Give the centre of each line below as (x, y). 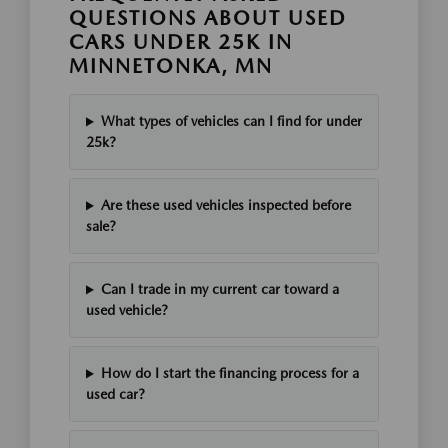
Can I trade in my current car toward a (219, 289)
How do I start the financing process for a (229, 373)
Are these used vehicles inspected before (225, 205)
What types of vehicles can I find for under (231, 121)
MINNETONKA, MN (171, 66)
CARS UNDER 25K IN (181, 42)
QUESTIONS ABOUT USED (208, 18)
